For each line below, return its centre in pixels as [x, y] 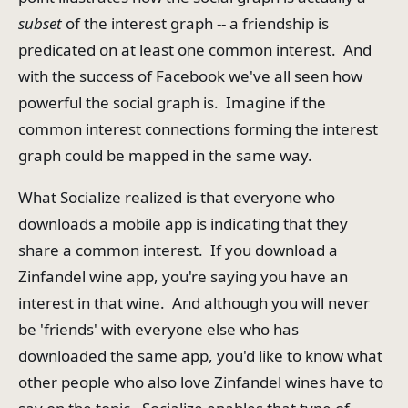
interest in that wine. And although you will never [194, 303]
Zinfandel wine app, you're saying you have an [183, 277]
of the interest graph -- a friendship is [195, 24]
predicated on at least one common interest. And [195, 50]
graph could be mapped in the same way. [165, 156]
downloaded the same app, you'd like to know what [200, 356]
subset [40, 24]
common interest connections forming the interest [198, 129]
